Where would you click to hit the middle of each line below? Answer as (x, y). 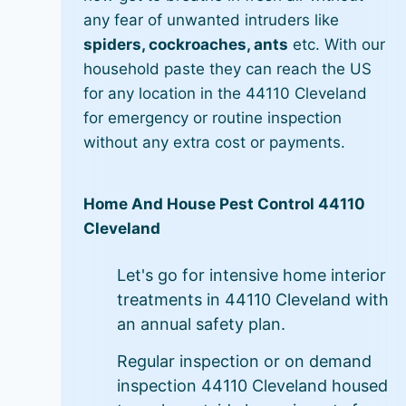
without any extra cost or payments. (215, 143)
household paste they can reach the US (228, 69)
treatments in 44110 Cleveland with (253, 299)
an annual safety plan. (202, 324)
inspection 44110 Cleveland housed (253, 385)
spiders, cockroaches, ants (186, 45)
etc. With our (337, 45)
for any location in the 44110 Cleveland (226, 94)
